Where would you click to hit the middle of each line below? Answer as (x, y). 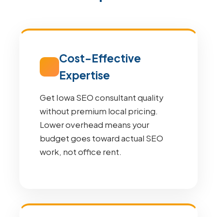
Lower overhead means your (94, 125)
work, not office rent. (81, 152)
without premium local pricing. (99, 111)
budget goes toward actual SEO (101, 138)
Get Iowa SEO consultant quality (101, 98)
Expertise (85, 75)
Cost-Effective (100, 58)
